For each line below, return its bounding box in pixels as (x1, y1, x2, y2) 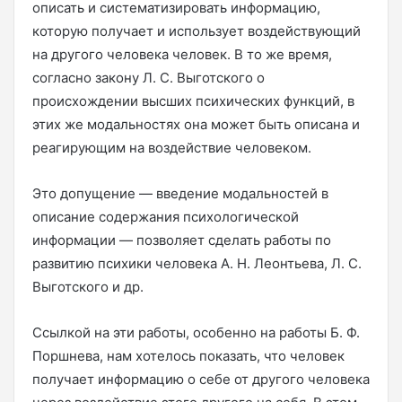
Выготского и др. (32, 277, 144, 295)
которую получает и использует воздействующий (32, 22, 361, 39)
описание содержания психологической (32, 207, 299, 225)
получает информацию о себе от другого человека (32, 370, 370, 388)
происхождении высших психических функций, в (32, 92, 354, 109)
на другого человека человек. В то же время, (32, 45, 332, 63)
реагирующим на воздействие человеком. (32, 138, 311, 156)
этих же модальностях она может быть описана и (32, 115, 360, 133)
